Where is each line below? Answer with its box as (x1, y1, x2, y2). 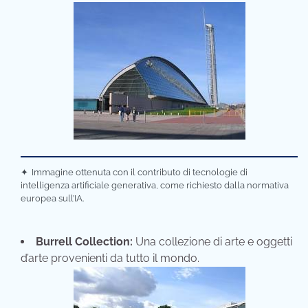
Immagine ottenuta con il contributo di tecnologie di (32, 166, 248, 177)
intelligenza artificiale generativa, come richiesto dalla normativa (21, 179, 289, 190)
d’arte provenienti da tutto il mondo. (21, 251, 199, 265)
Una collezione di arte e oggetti (133, 234, 292, 248)
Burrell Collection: (36, 234, 133, 248)
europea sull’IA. (21, 192, 84, 203)
